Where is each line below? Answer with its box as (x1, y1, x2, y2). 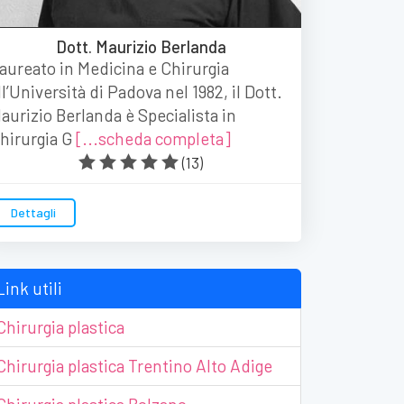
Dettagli (11, 205, 56, 220)
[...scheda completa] (76, 128, 231, 149)
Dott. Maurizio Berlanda (55, 37, 226, 57)
